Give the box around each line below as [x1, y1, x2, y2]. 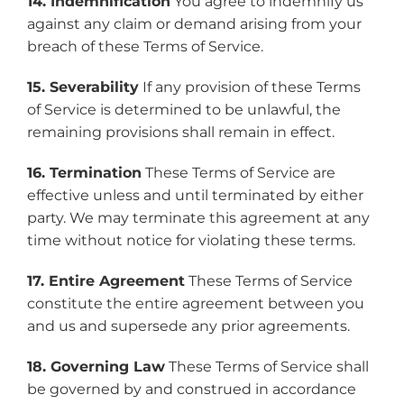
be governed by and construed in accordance [26, 380, 356, 399]
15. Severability [26, 78, 139, 96]
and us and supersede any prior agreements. [26, 317, 350, 335]
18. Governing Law [26, 357, 165, 376]
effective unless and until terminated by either [26, 186, 363, 205]
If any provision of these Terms [138, 78, 361, 96]
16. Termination [26, 163, 142, 182]
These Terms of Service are [141, 163, 335, 182]
